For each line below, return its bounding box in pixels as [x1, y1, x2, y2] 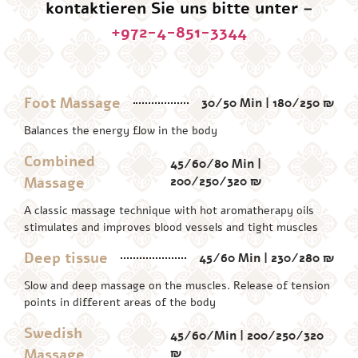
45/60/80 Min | [169, 155, 261, 172]
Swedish [24, 323, 82, 343]
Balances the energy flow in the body [24, 122, 217, 138]
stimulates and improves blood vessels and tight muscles [24, 219, 318, 235]
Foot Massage [24, 93, 121, 113]
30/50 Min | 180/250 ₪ [201, 95, 334, 112]
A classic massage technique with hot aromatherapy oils [24, 202, 314, 218]
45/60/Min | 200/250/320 [169, 327, 324, 344]
